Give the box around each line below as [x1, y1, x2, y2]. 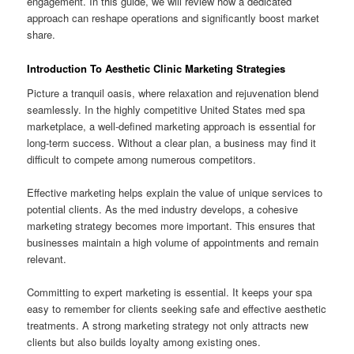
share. [27, 27, 56, 43]
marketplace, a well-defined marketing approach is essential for [27, 119, 316, 134]
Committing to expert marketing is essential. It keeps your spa [27, 284, 313, 300]
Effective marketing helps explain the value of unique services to [27, 185, 323, 201]
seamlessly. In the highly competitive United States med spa [27, 102, 306, 118]
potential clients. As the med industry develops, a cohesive [27, 201, 299, 217]
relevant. [27, 251, 67, 267]
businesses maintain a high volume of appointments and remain [27, 235, 319, 250]
